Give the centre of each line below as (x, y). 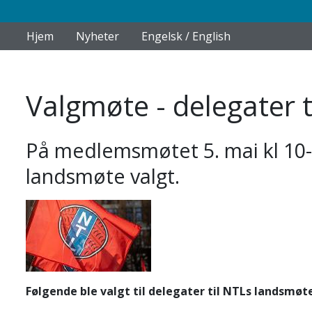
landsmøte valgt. (105, 176)
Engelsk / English (186, 36)
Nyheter (97, 36)
